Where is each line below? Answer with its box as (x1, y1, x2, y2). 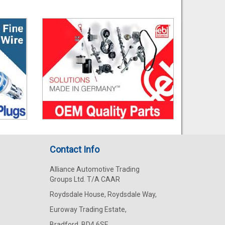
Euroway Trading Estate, (49, 205, 127, 213)
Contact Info (49, 144, 99, 155)
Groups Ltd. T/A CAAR (49, 175, 120, 183)
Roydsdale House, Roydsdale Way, (49, 190, 157, 198)
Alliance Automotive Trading (49, 165, 140, 173)
